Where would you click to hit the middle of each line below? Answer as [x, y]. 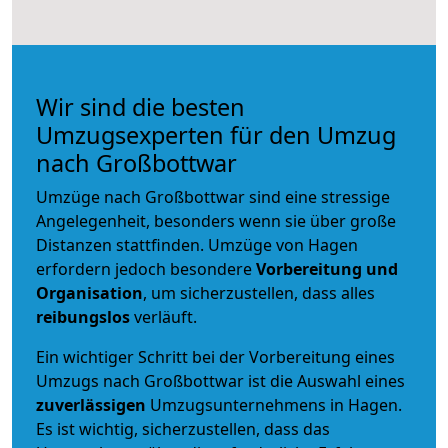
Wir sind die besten [140, 106]
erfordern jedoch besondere [146, 268]
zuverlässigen [93, 404]
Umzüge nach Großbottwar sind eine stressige [213, 196]
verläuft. [163, 316]
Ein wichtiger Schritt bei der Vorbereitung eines [215, 356]
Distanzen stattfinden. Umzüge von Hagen [197, 244]
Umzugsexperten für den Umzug [216, 134]
